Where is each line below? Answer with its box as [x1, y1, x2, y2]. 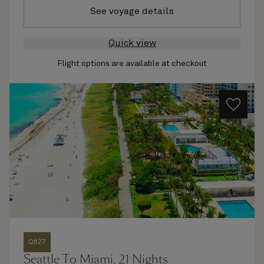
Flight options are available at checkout [57, 60, 207, 68]
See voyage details [90, 6, 174, 16]
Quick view [108, 38, 156, 48]
